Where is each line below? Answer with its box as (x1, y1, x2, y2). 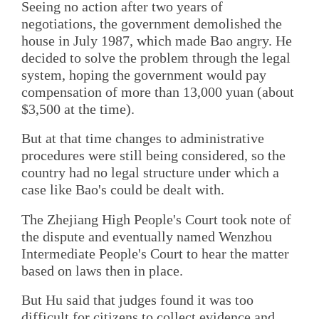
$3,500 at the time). (21, 101, 135, 117)
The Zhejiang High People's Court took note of (21, 211, 291, 227)
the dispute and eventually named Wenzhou (21, 228, 272, 244)
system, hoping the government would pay (21, 67, 266, 83)
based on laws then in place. (21, 262, 183, 278)
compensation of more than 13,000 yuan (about (21, 84, 294, 100)
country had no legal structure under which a (21, 164, 279, 181)
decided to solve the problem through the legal (21, 50, 291, 66)
